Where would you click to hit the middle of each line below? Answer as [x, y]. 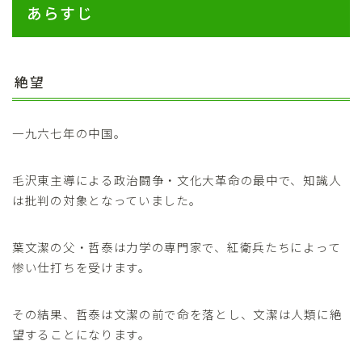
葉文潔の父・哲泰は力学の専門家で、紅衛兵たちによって [177, 247]
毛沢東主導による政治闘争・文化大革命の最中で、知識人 [177, 180]
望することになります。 [82, 335]
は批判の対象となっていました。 [107, 200]
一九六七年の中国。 [69, 133]
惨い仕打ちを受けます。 [82, 267]
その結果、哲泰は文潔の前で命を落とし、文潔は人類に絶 [177, 314]
